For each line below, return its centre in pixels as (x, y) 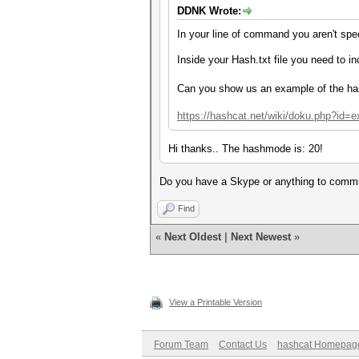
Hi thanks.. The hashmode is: (238, 149)
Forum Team (181, 345)
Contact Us (243, 345)
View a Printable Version (216, 302)
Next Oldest (193, 237)
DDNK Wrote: (209, 11)
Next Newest (261, 237)
